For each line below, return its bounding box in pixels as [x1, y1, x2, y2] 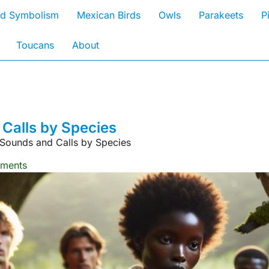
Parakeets [198, 9, 243, 21]
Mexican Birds [76, 9, 141, 21]
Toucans [16, 39, 54, 51]
